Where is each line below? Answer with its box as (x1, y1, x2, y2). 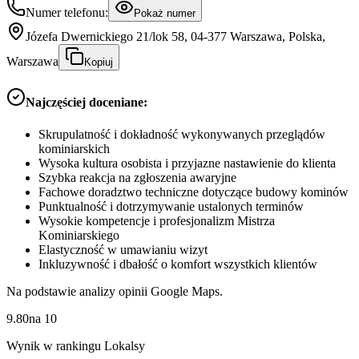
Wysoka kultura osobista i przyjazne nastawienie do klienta (38, 155, 336, 170)
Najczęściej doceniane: (26, 95, 147, 110)
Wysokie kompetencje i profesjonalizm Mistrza (38, 213, 275, 228)
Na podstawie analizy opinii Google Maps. (6, 284, 223, 298)
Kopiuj (84, 56, 113, 69)
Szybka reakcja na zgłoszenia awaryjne (38, 170, 236, 184)
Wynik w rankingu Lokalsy (6, 338, 145, 353)
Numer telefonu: (26, 6, 108, 20)
